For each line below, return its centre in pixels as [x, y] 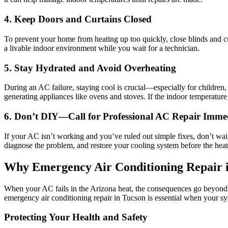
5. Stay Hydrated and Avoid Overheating [90, 68]
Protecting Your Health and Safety [76, 217]
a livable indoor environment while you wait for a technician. [102, 48]
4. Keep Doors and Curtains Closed [78, 19]
